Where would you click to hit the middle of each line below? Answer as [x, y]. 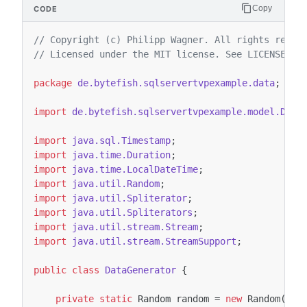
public [50, 270]
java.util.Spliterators [132, 212]
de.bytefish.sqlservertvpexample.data [176, 83]
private [75, 299]
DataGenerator [140, 270]
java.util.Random [116, 184]
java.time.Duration [121, 155]
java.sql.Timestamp [121, 140]
